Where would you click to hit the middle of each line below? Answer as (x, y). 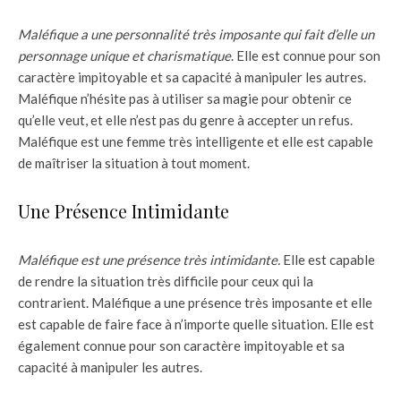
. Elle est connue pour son (306, 55)
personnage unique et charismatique (124, 55)
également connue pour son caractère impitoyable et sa (181, 345)
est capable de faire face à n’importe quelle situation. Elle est (196, 324)
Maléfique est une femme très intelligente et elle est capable (196, 141)
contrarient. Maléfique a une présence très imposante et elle (195, 302)
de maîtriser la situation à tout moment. (134, 162)
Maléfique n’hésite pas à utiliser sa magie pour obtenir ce (185, 98)
